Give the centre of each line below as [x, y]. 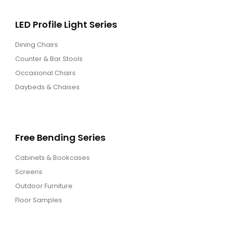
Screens [29, 172]
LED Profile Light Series [66, 24]
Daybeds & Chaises [47, 87]
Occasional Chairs [45, 73]
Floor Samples [39, 200]
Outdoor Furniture [44, 186]
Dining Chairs [37, 45]
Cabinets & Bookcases [52, 158]
